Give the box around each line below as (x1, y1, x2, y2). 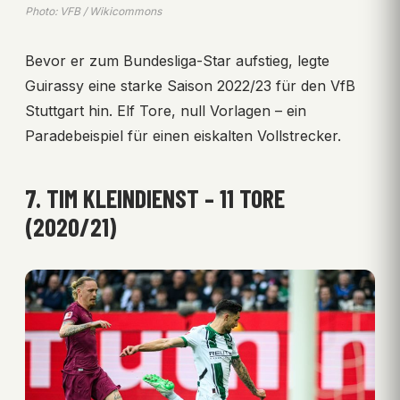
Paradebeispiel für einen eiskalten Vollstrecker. (25, 126, 341, 145)
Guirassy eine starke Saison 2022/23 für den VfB (25, 76, 355, 95)
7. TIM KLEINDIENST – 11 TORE (25, 182, 285, 213)
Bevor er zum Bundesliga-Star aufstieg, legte (25, 51, 329, 70)
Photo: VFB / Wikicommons (25, 4, 162, 18)
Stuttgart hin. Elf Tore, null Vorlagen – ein (25, 101, 306, 120)
